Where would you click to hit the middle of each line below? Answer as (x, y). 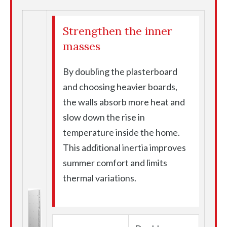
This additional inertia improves (124, 148)
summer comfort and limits (115, 163)
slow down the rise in (104, 117)
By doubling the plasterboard (120, 72)
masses (82, 46)
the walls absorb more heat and (124, 102)
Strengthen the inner (118, 31)
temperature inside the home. (121, 133)
